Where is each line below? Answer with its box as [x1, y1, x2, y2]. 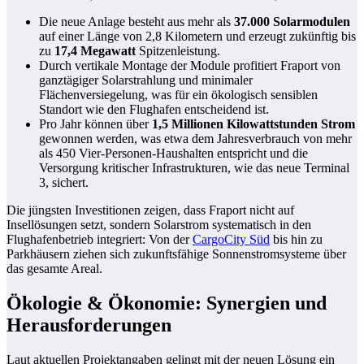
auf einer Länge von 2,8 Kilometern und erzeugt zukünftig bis [39, 29, 356, 44]
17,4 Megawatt [54, 44, 136, 58]
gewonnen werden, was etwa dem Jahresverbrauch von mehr [39, 132, 352, 146]
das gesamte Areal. [6, 262, 102, 276]
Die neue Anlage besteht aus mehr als [39, 15, 234, 29]
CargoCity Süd [193, 232, 270, 247]
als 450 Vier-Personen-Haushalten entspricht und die [39, 146, 308, 161]
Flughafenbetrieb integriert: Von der [6, 232, 193, 247]
